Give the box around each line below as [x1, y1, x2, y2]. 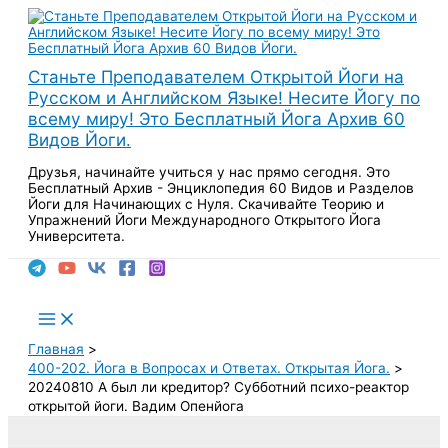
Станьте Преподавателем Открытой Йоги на [28, 66, 404, 88]
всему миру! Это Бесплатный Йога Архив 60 [28, 108, 405, 130]
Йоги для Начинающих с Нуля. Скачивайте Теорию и [28, 195, 384, 212]
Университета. [28, 227, 125, 244]
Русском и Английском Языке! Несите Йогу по [28, 87, 420, 109]
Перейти [7, 7, 63, 23]
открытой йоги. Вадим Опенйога [28, 397, 244, 414]
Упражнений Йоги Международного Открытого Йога [28, 211, 381, 228]
